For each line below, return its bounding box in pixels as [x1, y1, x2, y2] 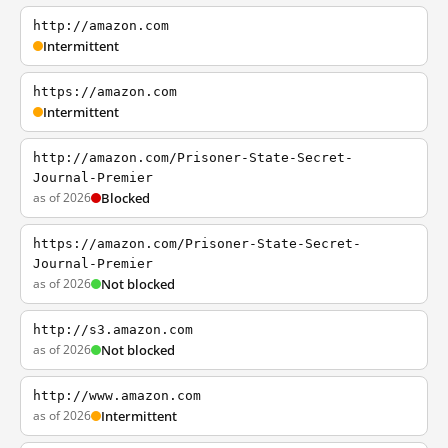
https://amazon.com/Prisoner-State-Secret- [33, 236, 361, 251]
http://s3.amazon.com [33, 322, 193, 337]
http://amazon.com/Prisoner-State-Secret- [33, 150, 353, 165]
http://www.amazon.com [33, 388, 201, 403]
